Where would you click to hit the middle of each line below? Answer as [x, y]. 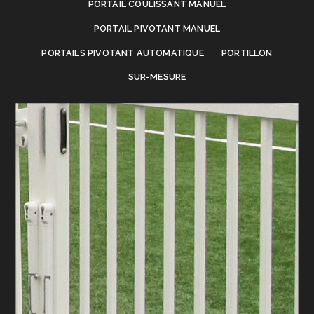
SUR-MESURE [157, 77]
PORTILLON [247, 53]
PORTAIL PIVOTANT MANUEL [157, 29]
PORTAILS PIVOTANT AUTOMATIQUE [123, 53]
